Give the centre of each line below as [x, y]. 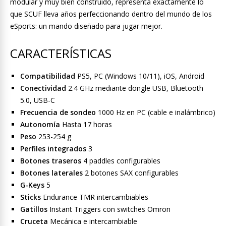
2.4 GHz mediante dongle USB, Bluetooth [135, 88]
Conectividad [43, 88]
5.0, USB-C [38, 100]
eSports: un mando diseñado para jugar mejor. [86, 26]
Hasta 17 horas [86, 124]
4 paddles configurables [121, 160]
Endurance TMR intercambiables [95, 197]
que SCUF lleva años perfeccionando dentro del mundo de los [111, 14]
